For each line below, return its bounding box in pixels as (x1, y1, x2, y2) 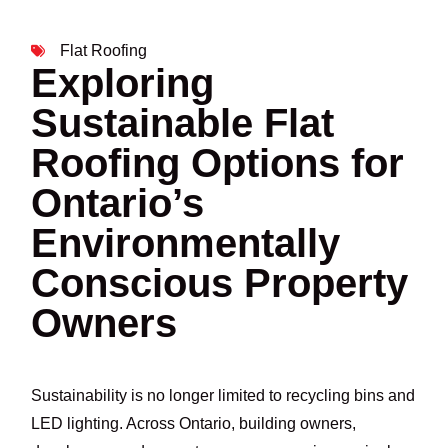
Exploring (31, 61, 215, 106)
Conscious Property (31, 261, 409, 306)
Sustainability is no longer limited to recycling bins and (31, 386, 416, 404)
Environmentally (31, 221, 341, 266)
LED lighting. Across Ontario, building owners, (31, 414, 357, 432)
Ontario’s (31, 181, 205, 226)
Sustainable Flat (31, 101, 335, 146)
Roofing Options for (31, 141, 405, 186)
